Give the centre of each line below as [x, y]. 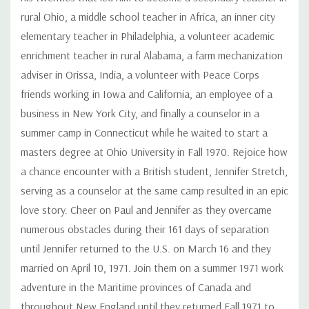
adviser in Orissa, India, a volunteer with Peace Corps [140, 74]
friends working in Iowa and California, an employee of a [147, 93]
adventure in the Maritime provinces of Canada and [136, 287]
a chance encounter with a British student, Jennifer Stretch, [154, 171]
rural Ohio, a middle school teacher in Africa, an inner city [148, 16]
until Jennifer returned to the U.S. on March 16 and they [146, 248]
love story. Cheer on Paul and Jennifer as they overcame [146, 209]
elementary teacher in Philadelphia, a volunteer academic [148, 36]
